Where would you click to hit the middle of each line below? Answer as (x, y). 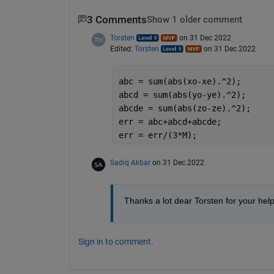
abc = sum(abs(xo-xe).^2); (180, 81)
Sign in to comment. (116, 241)
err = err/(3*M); (157, 135)
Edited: (122, 49)
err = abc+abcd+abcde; (170, 121)
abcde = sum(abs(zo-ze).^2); (184, 108)
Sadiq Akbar (130, 162)
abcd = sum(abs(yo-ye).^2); (182, 94)
